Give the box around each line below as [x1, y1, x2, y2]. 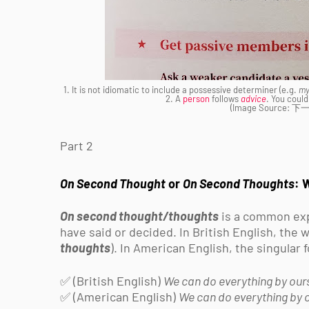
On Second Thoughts [183, 176, 295, 191]
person [182, 93, 210, 104]
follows [209, 93, 241, 104]
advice [240, 93, 266, 104]
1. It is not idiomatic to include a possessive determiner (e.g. [63, 84, 299, 95]
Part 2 [60, 138, 93, 153]
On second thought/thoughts [60, 208, 219, 223]
